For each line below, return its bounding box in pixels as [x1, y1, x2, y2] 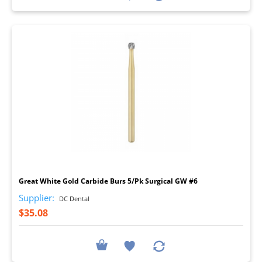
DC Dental [57, 194, 89, 203]
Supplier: [19, 191, 54, 204]
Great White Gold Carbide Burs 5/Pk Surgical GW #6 [19, 175, 198, 186]
